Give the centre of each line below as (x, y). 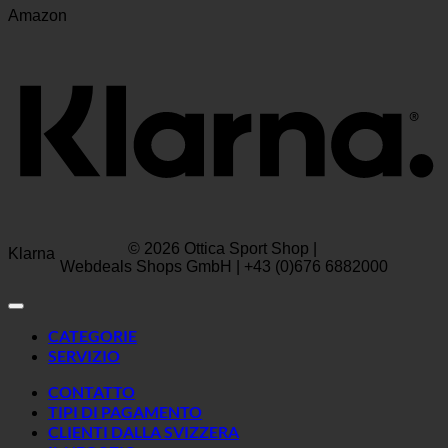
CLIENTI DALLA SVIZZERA (143, 432)
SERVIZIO (84, 356)
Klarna (31, 254)
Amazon (37, 16)
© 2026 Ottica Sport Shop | (224, 249)
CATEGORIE (92, 336)
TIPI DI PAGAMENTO (125, 412)
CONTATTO (91, 392)
